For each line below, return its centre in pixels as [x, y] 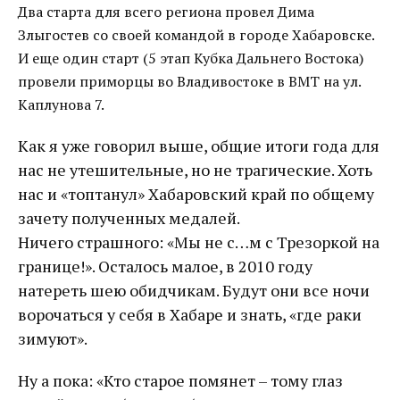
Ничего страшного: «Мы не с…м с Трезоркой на [199, 242]
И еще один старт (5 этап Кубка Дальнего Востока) [191, 58]
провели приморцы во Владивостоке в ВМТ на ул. [189, 82]
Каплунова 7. [61, 105]
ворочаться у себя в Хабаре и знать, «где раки [190, 315]
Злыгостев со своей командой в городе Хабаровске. [196, 35]
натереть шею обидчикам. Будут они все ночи [194, 291]
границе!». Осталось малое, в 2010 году [165, 267]
